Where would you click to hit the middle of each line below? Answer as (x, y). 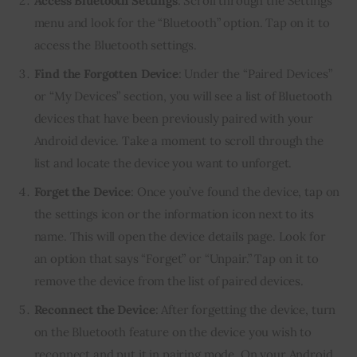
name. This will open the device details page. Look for (180, 237)
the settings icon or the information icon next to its (174, 214)
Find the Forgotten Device (106, 73)
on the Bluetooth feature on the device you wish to (173, 332)
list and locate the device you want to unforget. (163, 163)
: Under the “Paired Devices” (255, 73)
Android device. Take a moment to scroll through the (178, 140)
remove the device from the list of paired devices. (169, 281)
